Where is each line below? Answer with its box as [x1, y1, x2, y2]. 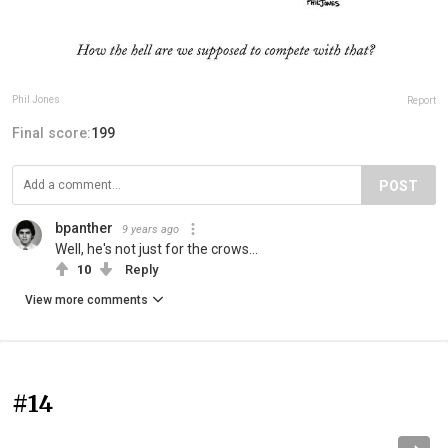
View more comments [25, 292, 148, 307]
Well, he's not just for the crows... [55, 240, 258, 257]
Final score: [12, 124, 91, 141]
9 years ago [122, 222, 179, 236]
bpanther [55, 219, 113, 236]
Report [407, 94, 436, 106]
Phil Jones [12, 93, 60, 105]
